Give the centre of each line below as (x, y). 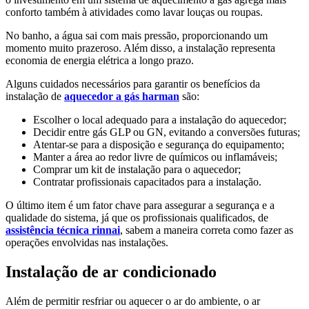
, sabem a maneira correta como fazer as (207, 230)
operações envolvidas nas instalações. (87, 243)
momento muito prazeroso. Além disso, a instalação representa (140, 48)
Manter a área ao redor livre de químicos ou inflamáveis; (155, 157)
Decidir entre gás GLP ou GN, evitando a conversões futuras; (167, 132)
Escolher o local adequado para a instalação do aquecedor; (160, 120)
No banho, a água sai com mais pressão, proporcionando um (137, 36)
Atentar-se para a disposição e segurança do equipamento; (159, 145)
